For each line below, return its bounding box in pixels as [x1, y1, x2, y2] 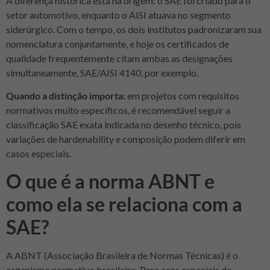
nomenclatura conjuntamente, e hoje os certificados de [6, 37, 229, 49]
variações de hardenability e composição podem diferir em [6, 133, 245, 145]
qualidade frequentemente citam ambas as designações [6, 52, 233, 64]
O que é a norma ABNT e [6, 169, 215, 193]
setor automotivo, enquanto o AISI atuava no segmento [6, 8, 231, 20]
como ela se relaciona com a [6, 192, 242, 216]
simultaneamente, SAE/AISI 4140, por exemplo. [6, 66, 198, 78]
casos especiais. [6, 148, 71, 160]
